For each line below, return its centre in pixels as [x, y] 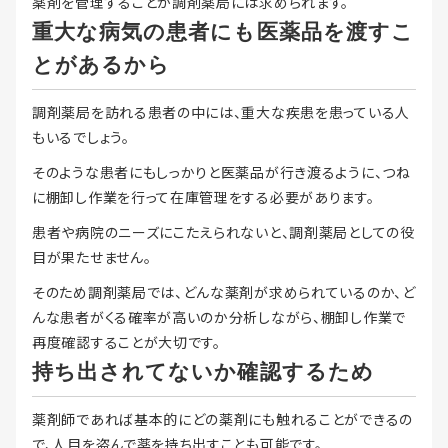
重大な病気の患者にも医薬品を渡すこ [223, 32]
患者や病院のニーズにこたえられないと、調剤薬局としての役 [223, 232]
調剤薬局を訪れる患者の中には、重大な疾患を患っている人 [221, 112]
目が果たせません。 [92, 257]
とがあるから [101, 65]
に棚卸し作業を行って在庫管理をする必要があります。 [203, 197]
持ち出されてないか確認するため [203, 372]
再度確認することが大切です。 [126, 342]
